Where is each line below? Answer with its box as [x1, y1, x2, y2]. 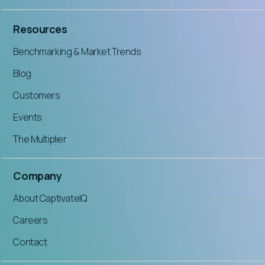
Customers [13, 88, 60, 102]
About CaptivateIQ [13, 191, 87, 205]
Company [13, 168, 62, 183]
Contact [13, 235, 47, 248]
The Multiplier [13, 132, 67, 146]
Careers [13, 213, 48, 227]
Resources [13, 21, 67, 36]
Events [13, 110, 42, 124]
